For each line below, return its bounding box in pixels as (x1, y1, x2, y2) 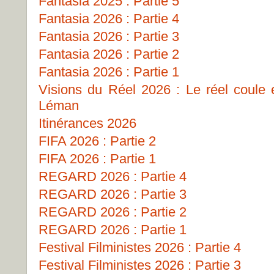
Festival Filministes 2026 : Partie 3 (39, 257, 241, 273)
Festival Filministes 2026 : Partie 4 (39, 240, 241, 255)
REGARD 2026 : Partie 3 (39, 187, 187, 202)
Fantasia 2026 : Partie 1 (39, 64, 179, 80)
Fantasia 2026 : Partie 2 (39, 46, 179, 62)
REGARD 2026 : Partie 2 (39, 204, 187, 220)
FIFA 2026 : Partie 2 (39, 133, 156, 149)
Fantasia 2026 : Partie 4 (39, 11, 179, 26)
